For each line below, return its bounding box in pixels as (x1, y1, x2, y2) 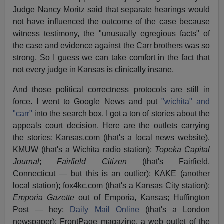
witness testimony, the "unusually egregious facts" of (13, 29, 210, 38)
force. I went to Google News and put (13, 97, 161, 106)
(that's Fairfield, (126, 157, 210, 166)
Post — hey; (13, 205, 70, 214)
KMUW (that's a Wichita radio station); (13, 145, 155, 154)
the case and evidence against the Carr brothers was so (13, 41, 210, 50)
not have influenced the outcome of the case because (13, 17, 210, 26)
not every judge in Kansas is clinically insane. (13, 65, 174, 74)
